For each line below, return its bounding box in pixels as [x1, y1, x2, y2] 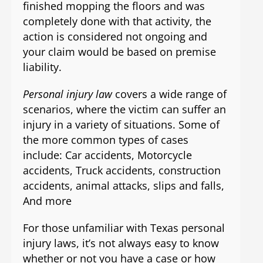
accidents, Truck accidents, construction [22, 163, 221, 178]
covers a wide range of [114, 87, 227, 102]
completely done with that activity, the [22, 14, 211, 29]
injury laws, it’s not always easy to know [22, 236, 219, 251]
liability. [22, 60, 62, 75]
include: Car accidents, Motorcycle [22, 148, 192, 163]
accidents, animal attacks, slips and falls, [22, 178, 224, 193]
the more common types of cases [22, 133, 188, 147]
